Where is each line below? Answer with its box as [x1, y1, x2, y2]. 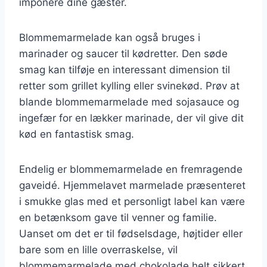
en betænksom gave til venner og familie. [19, 211, 217, 223]
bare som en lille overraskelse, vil [19, 243, 178, 256]
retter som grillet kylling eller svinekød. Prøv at [19, 79, 240, 92]
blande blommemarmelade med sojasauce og [19, 95, 239, 108]
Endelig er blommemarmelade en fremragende [19, 163, 243, 175]
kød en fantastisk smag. [19, 128, 134, 140]
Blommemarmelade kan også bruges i [19, 31, 200, 44]
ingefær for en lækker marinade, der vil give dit [19, 111, 244, 124]
